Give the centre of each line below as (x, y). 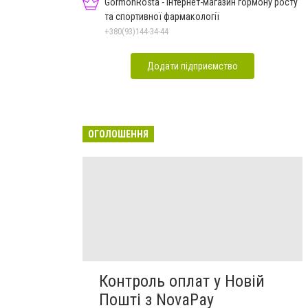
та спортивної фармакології (162, 16)
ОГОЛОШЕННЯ (118, 134)
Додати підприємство (192, 66)
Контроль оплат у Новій (182, 281)
